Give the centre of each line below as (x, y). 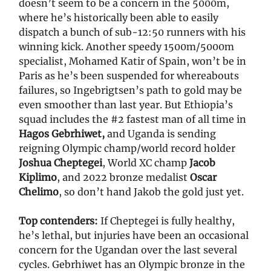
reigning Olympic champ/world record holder (127, 149)
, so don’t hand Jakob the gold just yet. (151, 192)
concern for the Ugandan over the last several (128, 250)
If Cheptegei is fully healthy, (168, 221)
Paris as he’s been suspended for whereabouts (129, 76)
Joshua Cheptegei (60, 163)
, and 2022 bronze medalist (123, 178)
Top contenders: (60, 221)
